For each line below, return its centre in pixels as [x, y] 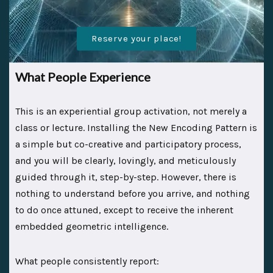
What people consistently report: [87, 261]
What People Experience [83, 76]
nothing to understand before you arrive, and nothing [133, 193]
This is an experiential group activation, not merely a [131, 111]
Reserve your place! [136, 38]
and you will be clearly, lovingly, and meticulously [126, 160]
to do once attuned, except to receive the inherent [124, 210]
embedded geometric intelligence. [92, 226]
